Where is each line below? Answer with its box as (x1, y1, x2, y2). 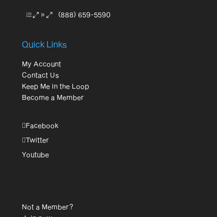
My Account (21, 60, 61, 68)
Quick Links (21, 39, 67, 50)
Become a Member (21, 93, 84, 102)
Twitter (25, 135, 49, 144)
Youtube (21, 150, 49, 158)
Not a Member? (21, 202, 73, 211)
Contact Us (21, 71, 59, 79)
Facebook (25, 121, 59, 129)
